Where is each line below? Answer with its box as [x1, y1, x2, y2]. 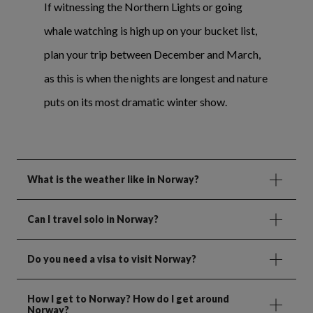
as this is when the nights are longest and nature [44, 71, 268, 85]
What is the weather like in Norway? [27, 173, 199, 186]
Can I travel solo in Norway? [27, 213, 159, 226]
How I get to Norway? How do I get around [27, 293, 229, 305]
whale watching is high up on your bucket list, [44, 24, 257, 38]
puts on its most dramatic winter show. [44, 95, 227, 109]
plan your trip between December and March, [44, 48, 261, 61]
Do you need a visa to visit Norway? [27, 253, 196, 265]
